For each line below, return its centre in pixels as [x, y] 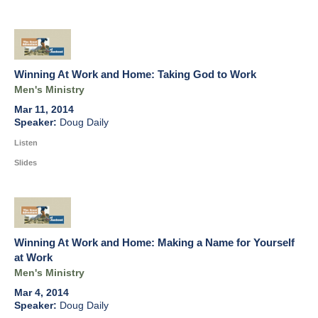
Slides [26, 163]
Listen [26, 143]
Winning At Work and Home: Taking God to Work [135, 75]
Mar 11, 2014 [44, 110]
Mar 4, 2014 [42, 293]
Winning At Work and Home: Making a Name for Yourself [154, 243]
